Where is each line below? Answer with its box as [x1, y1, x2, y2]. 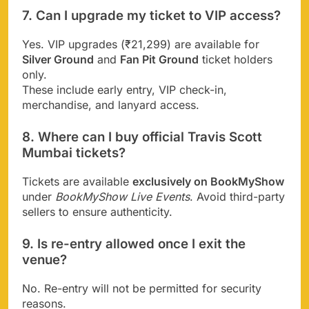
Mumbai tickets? [22, 145, 126, 161]
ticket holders [199, 52, 272, 67]
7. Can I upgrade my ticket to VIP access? [22, 8, 281, 24]
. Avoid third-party [190, 189, 285, 203]
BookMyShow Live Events [55, 189, 190, 203]
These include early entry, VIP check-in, [22, 83, 227, 97]
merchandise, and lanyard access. [22, 98, 199, 112]
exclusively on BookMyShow [132, 174, 284, 188]
